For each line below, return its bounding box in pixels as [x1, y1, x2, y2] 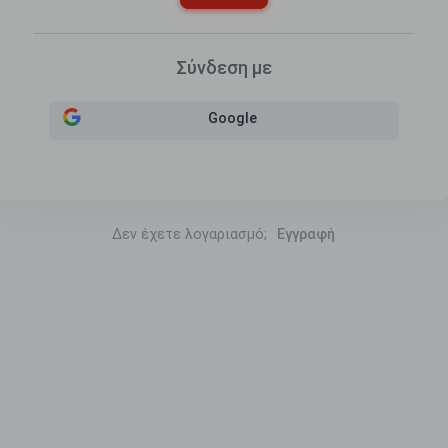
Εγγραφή [277, 226, 336, 244]
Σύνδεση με [175, 57, 272, 79]
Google [208, 110, 258, 128]
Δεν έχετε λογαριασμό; [112, 226, 272, 244]
